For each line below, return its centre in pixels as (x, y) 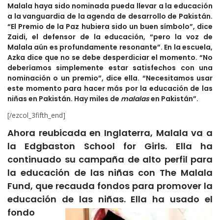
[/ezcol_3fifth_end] (36, 115)
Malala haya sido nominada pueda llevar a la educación (110, 6)
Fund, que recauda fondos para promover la (110, 186)
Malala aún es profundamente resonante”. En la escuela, (110, 47)
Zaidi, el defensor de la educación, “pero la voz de (110, 37)
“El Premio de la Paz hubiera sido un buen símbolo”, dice (110, 27)
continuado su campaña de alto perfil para (110, 160)
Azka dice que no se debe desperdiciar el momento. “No (110, 58)
